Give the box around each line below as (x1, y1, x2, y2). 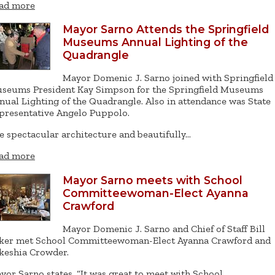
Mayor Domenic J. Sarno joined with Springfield (63, 72, 273, 84)
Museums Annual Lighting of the (63, 35, 248, 48)
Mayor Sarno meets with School (63, 173, 242, 187)
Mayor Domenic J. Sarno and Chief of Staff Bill (63, 223, 265, 235)
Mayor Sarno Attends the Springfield (63, 22, 269, 36)
